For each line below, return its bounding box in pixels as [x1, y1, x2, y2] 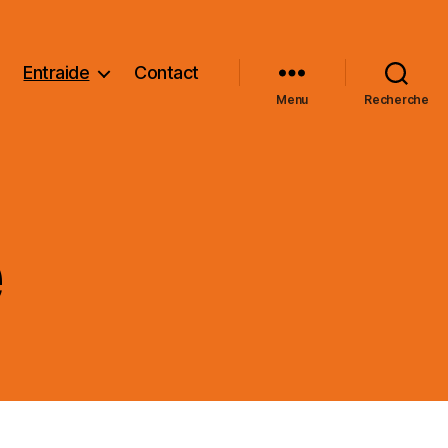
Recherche [364, 91, 429, 107]
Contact [134, 62, 199, 84]
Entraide [23, 62, 90, 84]
